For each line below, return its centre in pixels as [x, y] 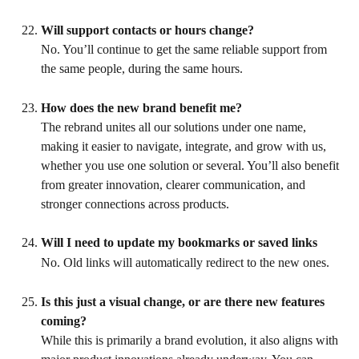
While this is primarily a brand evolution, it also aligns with [191, 340]
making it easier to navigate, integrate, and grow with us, [185, 146]
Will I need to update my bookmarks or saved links [179, 243]
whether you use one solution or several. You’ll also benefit [192, 165]
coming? [64, 321]
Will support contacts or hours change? [147, 30]
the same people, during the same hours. [142, 69]
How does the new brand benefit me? [141, 107]
